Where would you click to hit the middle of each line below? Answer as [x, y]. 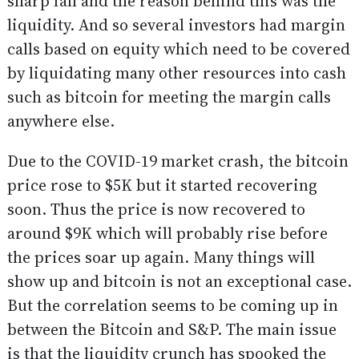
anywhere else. [61, 121]
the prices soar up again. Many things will [161, 258]
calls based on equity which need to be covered [178, 49]
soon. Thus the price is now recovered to [156, 210]
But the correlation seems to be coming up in [172, 306]
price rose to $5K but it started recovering [162, 186]
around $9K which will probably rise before [167, 234]
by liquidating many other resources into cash [176, 73]
